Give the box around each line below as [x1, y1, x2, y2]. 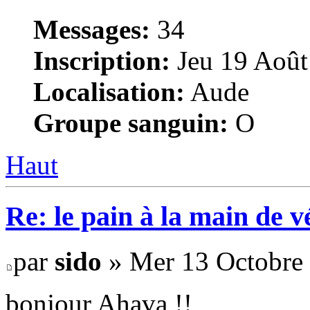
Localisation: [33, 76, 185, 107]
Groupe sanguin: [33, 107, 228, 138]
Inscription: [33, 45, 170, 75]
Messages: [33, 14, 150, 44]
